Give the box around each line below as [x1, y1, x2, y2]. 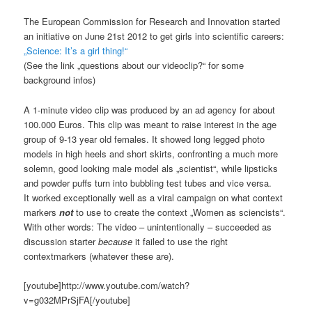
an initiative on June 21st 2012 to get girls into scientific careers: [24, 29, 285, 43]
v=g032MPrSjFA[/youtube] [24, 292, 131, 306]
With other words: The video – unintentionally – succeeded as [24, 219, 272, 233]
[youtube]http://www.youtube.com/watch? [24, 278, 190, 292]
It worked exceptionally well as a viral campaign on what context [24, 190, 283, 204]
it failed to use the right [132, 234, 228, 248]
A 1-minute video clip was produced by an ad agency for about [24, 102, 276, 116]
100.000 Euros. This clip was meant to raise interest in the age [24, 117, 277, 131]
